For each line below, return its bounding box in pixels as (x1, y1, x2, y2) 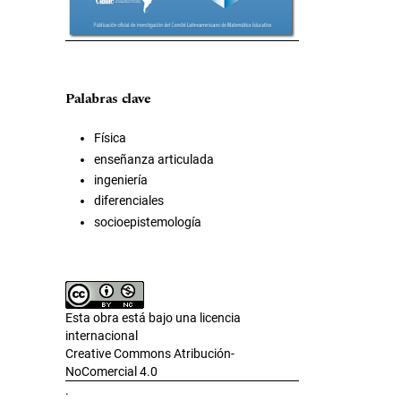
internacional (65, 328, 138, 343)
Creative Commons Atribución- (65, 346, 235, 361)
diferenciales (94, 193, 164, 209)
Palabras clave (65, 89, 151, 110)
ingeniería (94, 173, 148, 188)
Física (94, 131, 126, 146)
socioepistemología (94, 214, 201, 229)
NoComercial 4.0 (65, 363, 158, 379)
